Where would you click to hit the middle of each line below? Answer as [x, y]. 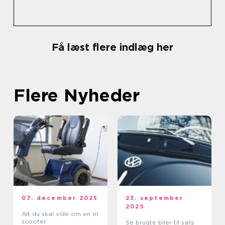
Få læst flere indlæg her [113, 47]
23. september [155, 198]
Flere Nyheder [77, 95]
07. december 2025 [60, 198]
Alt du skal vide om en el [60, 214]
